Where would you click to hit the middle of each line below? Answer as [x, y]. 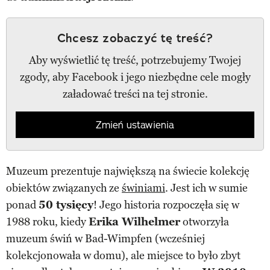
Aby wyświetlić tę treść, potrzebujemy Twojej [135, 60]
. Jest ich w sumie [206, 188]
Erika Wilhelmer [134, 221]
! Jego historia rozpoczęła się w [166, 205]
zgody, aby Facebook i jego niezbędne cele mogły [135, 77]
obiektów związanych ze [64, 188]
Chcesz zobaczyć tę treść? [135, 38]
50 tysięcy [66, 205]
